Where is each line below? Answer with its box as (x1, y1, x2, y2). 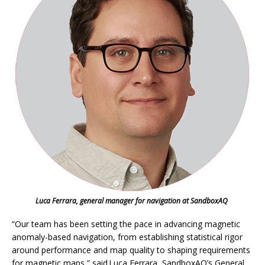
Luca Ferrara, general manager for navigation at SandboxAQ (35, 195, 228, 206)
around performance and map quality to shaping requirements (12, 244, 250, 256)
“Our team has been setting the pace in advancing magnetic (12, 218, 240, 230)
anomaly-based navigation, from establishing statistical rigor (12, 231, 243, 243)
